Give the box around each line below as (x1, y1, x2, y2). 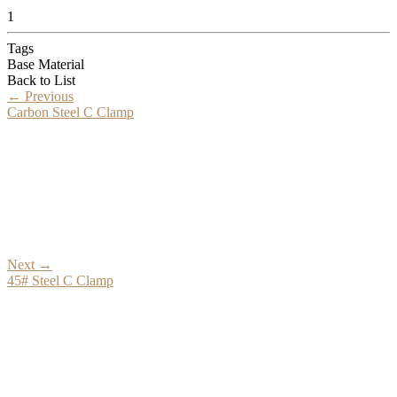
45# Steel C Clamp (7, 272, 113, 288)
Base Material (7, 56, 84, 72)
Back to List (7, 72, 75, 88)
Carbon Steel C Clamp (7, 104, 134, 120)
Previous (21, 88, 74, 104)
